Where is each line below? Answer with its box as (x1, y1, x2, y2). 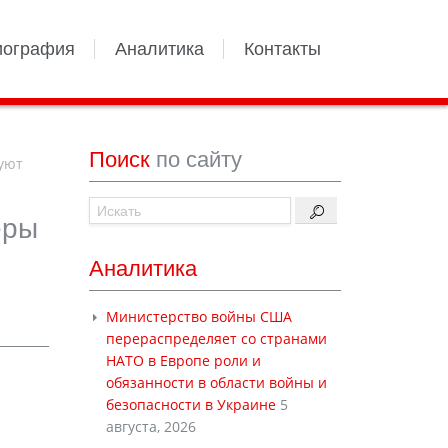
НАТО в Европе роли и (105, 351, 261, 370)
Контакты (244, 39, 321, 59)
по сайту (155, 147, 242, 172)
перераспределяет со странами (105, 329, 327, 348)
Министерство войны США (105, 307, 292, 326)
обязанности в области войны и (105, 373, 327, 392)
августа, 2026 (105, 417, 196, 436)
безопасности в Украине (105, 395, 276, 414)
